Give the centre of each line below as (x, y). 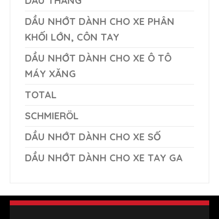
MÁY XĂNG (50, 73)
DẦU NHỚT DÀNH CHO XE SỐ (93, 136)
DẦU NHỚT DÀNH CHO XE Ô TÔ (98, 58)
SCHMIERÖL (52, 115)
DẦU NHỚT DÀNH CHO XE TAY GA (104, 157)
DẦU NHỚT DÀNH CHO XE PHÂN (100, 21)
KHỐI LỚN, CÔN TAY (72, 37)
